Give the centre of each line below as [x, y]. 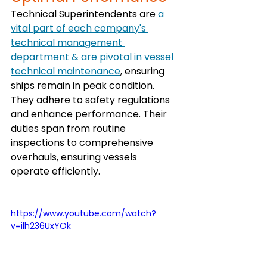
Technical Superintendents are [84, 14]
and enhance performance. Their [90, 114]
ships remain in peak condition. [84, 86]
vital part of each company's [80, 28]
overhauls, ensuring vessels [75, 157]
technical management [68, 43]
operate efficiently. [55, 171]
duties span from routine [69, 128]
